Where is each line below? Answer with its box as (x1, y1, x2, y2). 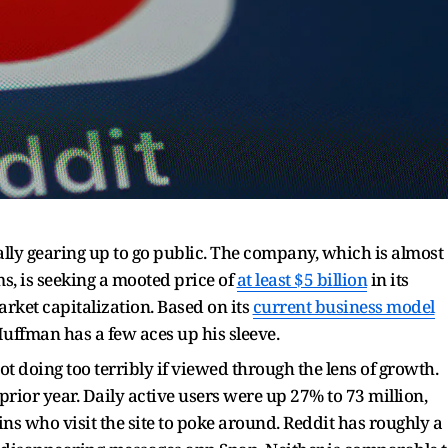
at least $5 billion (236, 267, 367, 291)
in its (367, 267, 409, 291)
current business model (252, 294, 435, 318)
